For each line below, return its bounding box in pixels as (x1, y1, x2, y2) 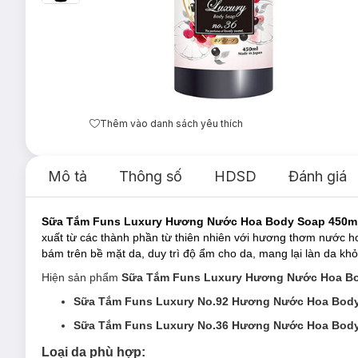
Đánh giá (288, 167, 347, 185)
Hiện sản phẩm (42, 270, 121, 284)
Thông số (119, 167, 182, 185)
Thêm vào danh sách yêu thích (100, 117, 243, 129)
